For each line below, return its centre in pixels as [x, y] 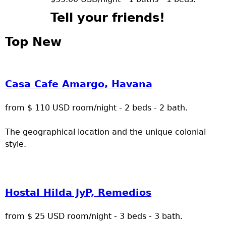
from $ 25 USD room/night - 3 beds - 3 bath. [94, 216]
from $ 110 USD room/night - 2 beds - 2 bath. [96, 108]
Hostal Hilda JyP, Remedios [78, 193]
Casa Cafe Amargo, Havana [79, 84]
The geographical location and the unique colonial [105, 132]
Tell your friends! [107, 18]
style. [16, 144]
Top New [33, 42]
